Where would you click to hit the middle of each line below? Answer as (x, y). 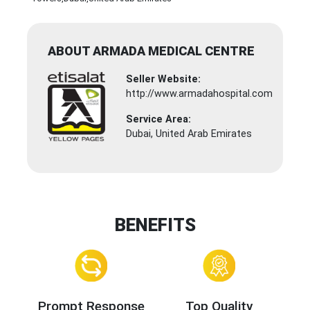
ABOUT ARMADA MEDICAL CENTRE (151, 51)
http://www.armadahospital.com (200, 94)
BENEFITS (155, 225)
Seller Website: (164, 80)
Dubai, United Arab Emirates (189, 134)
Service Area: (159, 120)
